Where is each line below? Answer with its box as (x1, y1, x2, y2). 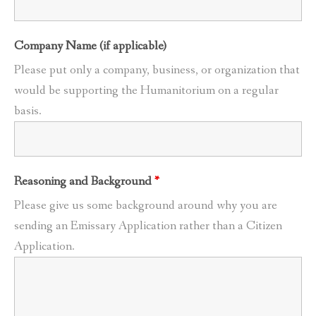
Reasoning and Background (14, 173, 154, 190)
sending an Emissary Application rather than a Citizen (14, 218, 282, 235)
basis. (14, 103, 42, 120)
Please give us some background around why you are (14, 197, 277, 214)
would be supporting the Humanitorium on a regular (14, 83, 279, 99)
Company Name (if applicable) (14, 37, 166, 55)
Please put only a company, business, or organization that (14, 62, 300, 79)
